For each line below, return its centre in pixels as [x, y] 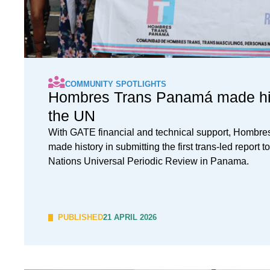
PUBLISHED [80, 217]
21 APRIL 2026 [130, 217]
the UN [72, 116]
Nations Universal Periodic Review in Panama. [149, 161]
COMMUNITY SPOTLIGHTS [116, 84]
